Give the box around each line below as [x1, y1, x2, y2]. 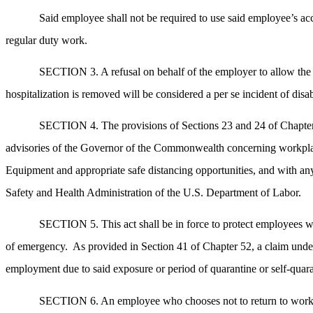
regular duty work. [6, 34, 87, 46]
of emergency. [6, 240, 68, 253]
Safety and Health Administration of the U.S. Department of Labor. [6, 187, 301, 199]
